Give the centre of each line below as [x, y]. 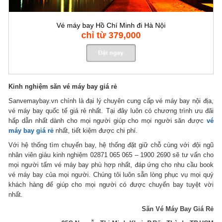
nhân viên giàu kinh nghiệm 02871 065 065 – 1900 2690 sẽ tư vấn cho [111, 155]
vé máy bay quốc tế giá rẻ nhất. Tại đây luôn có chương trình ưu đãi [111, 111]
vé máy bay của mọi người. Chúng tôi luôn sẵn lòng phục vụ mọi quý [111, 175]
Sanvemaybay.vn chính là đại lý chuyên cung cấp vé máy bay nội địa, [111, 101]
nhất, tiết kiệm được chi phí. [96, 131]
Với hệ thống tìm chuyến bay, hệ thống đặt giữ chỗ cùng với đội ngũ [111, 145]
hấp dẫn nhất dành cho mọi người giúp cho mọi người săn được [108, 121]
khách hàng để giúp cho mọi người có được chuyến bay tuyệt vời [111, 185]
